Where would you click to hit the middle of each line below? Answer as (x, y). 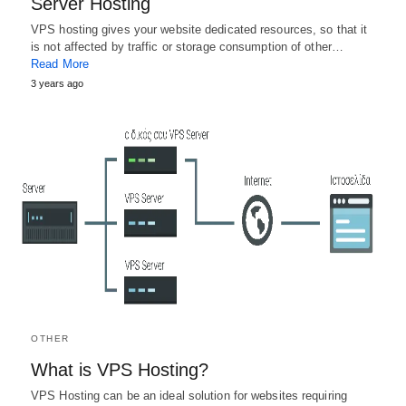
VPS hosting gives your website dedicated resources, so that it (199, 30)
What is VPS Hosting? (120, 369)
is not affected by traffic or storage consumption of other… (187, 47)
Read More (60, 64)
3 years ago (57, 84)
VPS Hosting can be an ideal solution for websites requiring (189, 395)
